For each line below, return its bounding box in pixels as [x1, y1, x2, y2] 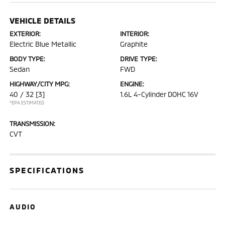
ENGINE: [120, 79, 144, 88]
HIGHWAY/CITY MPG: [10, 79, 70, 88]
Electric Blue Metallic [10, 39, 77, 48]
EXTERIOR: [10, 29, 41, 38]
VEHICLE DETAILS [10, 15, 76, 25]
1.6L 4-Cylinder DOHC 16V [120, 89, 198, 98]
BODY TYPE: [10, 54, 46, 63]
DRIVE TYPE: [120, 54, 157, 63]
